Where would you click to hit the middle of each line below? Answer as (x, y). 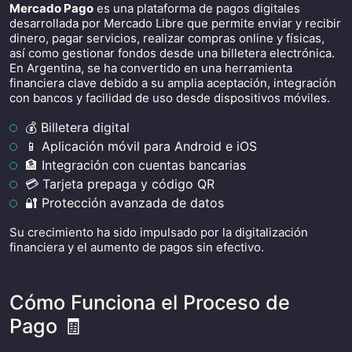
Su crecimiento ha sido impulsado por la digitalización (159, 232)
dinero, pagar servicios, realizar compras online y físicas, (167, 38)
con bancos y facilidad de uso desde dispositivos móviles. (170, 98)
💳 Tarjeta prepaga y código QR (120, 184)
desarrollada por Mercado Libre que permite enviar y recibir (175, 23)
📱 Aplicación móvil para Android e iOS (141, 146)
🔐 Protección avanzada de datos (125, 203)
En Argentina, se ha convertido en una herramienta (151, 68)
